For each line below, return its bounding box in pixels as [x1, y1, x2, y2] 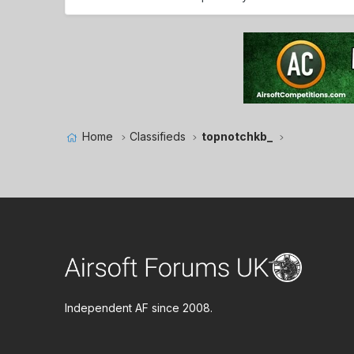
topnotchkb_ [201, 129, 273, 143]
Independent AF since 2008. [65, 301, 213, 315]
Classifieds [129, 129, 186, 143]
